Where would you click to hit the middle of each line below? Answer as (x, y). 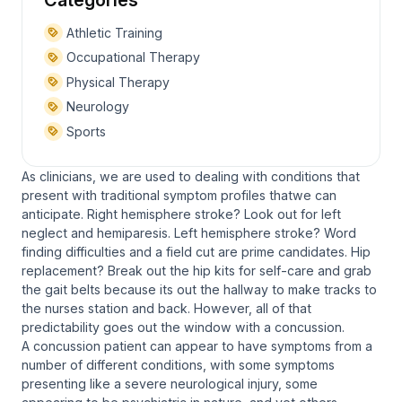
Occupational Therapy (131, 57)
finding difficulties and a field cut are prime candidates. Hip (196, 251)
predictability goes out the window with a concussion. (183, 327)
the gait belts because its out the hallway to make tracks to (199, 289)
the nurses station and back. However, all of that (166, 308)
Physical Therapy (116, 83)
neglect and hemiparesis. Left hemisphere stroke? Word (189, 232)
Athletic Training (112, 33)
